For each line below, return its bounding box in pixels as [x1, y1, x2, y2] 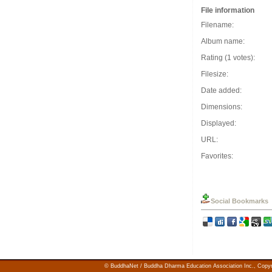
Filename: [201, 21, 234, 29]
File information [201, 6, 254, 15]
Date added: [201, 86, 242, 95]
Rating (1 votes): [201, 53, 255, 62]
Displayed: [201, 119, 236, 127]
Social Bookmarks [211, 197, 268, 205]
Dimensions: [201, 103, 242, 111]
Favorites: [201, 152, 233, 160]
